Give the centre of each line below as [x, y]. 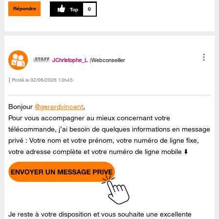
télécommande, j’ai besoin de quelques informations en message [109, 129]
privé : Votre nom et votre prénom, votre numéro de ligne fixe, [104, 140]
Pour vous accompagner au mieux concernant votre [89, 118]
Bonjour [22, 106]
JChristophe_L [70, 60]
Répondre [24, 9]
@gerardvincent [59, 106]
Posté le [21, 80]
